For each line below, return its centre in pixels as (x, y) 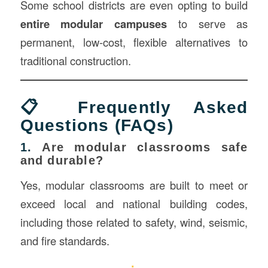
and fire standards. (65, 241)
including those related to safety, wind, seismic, (134, 222)
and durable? (62, 160)
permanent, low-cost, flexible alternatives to (134, 42)
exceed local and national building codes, (134, 204)
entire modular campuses (94, 24)
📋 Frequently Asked (134, 107)
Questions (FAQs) (97, 125)
